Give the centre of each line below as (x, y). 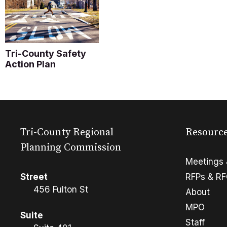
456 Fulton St (61, 190)
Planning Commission (71, 148)
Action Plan (30, 64)
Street (34, 177)
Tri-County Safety (46, 54)
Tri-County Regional (67, 133)
